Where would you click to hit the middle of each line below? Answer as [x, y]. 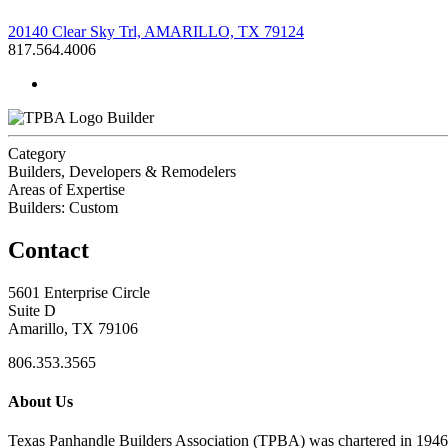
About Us [40, 401]
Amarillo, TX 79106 [73, 328]
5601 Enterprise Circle [79, 292]
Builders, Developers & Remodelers [122, 171]
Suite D [32, 310]
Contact [48, 249]
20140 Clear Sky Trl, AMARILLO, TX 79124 [156, 31]
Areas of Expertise [66, 189]
